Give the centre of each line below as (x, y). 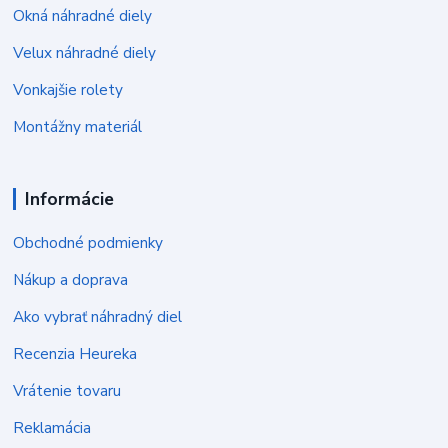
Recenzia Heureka (75, 354)
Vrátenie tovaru (67, 391)
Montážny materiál (78, 127)
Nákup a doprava (71, 280)
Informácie (69, 199)
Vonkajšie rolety (68, 90)
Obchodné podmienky (88, 243)
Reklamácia (52, 428)
